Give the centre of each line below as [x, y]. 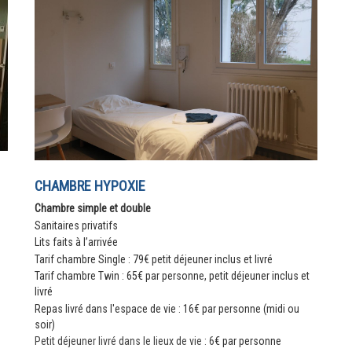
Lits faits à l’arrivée [76, 242]
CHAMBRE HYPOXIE [90, 186]
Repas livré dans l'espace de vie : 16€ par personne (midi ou [167, 308]
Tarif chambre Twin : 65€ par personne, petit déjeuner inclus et [172, 276]
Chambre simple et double [93, 208]
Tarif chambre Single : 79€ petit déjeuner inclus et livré [154, 259]
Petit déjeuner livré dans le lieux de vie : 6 [125, 341]
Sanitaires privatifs [76, 225]
